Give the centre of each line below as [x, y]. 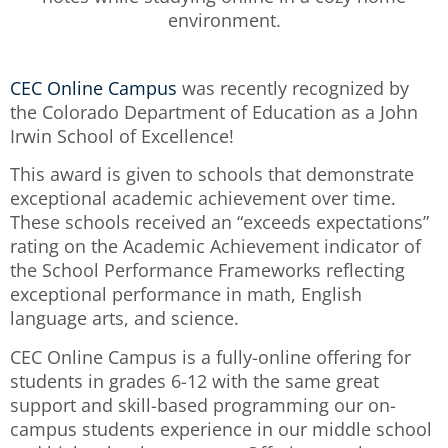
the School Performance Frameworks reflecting [207, 270]
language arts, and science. [124, 318]
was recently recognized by [295, 88]
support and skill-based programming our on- [203, 404]
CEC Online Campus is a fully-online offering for [210, 356]
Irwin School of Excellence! [122, 136]
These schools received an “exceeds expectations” [219, 222]
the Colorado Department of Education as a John [214, 112]
